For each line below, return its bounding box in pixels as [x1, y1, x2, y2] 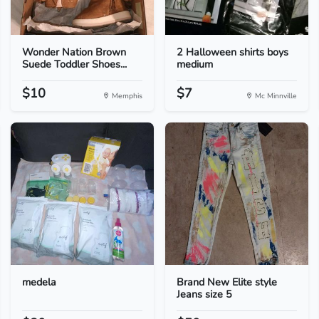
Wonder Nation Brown [21, 45, 126, 59]
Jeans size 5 [176, 287, 232, 301]
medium [176, 57, 213, 71]
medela [21, 275, 56, 289]
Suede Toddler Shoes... [21, 57, 127, 71]
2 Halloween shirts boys [176, 45, 288, 59]
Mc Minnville [253, 90, 298, 101]
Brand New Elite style [176, 275, 277, 289]
